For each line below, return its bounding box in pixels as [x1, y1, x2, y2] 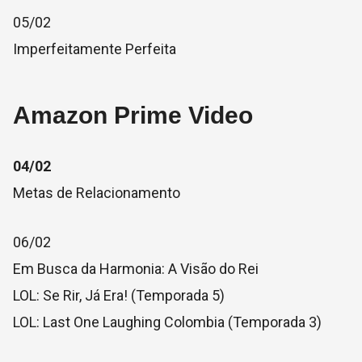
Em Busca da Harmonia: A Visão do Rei [13, 260, 259, 277]
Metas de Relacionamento [13, 184, 180, 201]
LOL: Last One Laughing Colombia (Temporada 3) [13, 314, 322, 330]
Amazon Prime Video [13, 102, 253, 128]
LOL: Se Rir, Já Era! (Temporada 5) [13, 287, 225, 304]
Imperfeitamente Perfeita [13, 40, 176, 57]
